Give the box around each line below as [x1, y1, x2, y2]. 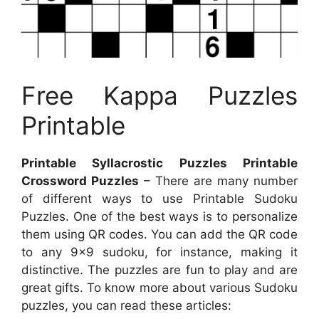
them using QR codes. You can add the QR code [21, 227, 298, 242]
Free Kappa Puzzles [21, 80, 298, 111]
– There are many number [139, 174, 298, 189]
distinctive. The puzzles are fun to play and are [21, 263, 298, 278]
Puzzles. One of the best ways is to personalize [21, 209, 298, 224]
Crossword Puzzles [21, 174, 139, 189]
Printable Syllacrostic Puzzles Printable [21, 156, 298, 171]
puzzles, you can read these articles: [21, 298, 231, 313]
